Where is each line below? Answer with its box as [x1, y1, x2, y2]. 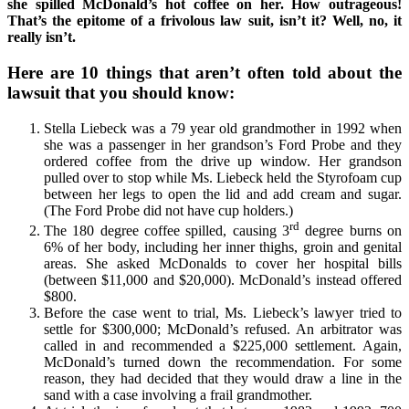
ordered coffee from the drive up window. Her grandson [44, 152, 402, 169]
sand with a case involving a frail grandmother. [44, 387, 312, 404]
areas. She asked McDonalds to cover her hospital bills [44, 256, 402, 272]
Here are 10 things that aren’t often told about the [7, 63, 402, 83]
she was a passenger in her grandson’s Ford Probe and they [44, 136, 402, 152]
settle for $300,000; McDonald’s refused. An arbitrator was [44, 321, 402, 338]
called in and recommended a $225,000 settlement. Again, [44, 338, 402, 354]
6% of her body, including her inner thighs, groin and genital [44, 239, 402, 256]
